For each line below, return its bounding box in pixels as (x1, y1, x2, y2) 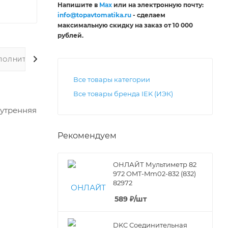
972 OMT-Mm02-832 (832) (113, 169, 196, 178)
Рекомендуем (58, 130, 117, 140)
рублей (58, 31, 82, 39)
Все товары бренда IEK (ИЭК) (73, 89, 173, 98)
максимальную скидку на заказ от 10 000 (58, 21, 193, 29)
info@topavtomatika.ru (58, 11, 131, 19)
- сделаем (131, 11, 165, 19)
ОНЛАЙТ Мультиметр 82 (113, 160, 196, 168)
